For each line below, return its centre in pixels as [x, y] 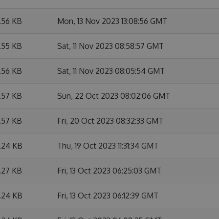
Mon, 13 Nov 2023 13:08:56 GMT [112, 21]
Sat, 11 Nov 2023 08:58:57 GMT [110, 46]
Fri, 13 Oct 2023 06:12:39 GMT [108, 196]
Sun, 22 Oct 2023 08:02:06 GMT [114, 96]
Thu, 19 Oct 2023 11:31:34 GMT [108, 146]
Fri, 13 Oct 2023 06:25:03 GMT [109, 171]
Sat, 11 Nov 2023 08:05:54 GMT [111, 71]
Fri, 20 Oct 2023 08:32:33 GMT [110, 121]
